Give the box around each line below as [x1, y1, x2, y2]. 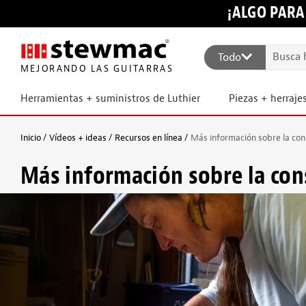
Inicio [20, 132, 41, 143]
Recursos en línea [115, 132, 182, 143]
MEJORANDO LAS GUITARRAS [20, 63, 171, 75]
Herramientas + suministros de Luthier [20, 92, 200, 105]
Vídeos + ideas [49, 132, 107, 143]
